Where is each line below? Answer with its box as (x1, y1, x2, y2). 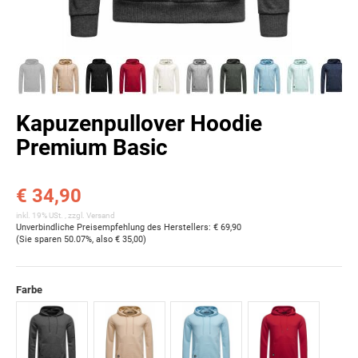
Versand (86, 211, 115, 221)
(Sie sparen (16, 234, 64, 245)
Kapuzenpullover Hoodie (16, 109, 262, 137)
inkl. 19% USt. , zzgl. (16, 211, 86, 221)
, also (92, 234, 115, 245)
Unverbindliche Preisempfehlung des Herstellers (16, 222, 209, 233)
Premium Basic (16, 133, 168, 161)
